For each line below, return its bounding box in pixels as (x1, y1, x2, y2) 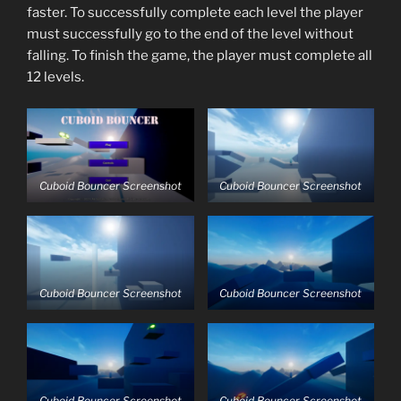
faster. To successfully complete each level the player (27, 4, 363, 21)
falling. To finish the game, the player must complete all (27, 47, 372, 64)
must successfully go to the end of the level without (27, 26, 354, 43)
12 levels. (27, 69, 84, 86)
